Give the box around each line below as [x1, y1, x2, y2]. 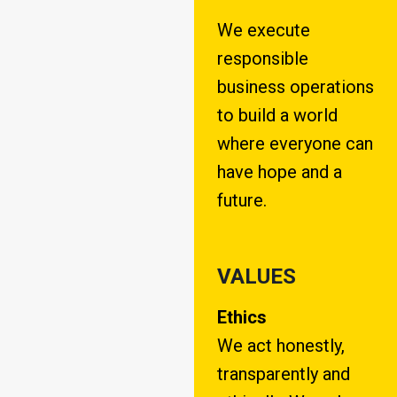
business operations [216, 76, 374, 98]
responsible [216, 48, 308, 70]
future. [216, 190, 267, 212]
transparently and [216, 363, 350, 385]
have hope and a [216, 161, 342, 183]
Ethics [216, 307, 267, 329]
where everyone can [216, 133, 373, 155]
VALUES [216, 264, 296, 290]
